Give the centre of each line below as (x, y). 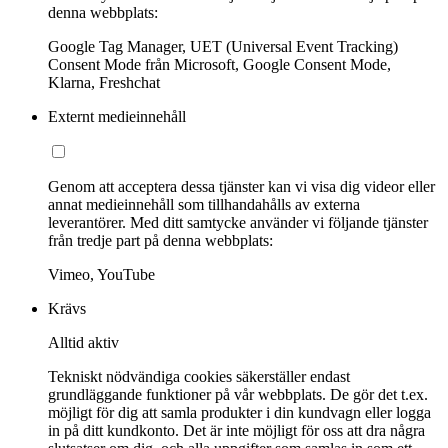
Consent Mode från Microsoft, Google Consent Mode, (219, 64)
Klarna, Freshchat (104, 82)
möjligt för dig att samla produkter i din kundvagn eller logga (239, 412)
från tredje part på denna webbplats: (160, 240)
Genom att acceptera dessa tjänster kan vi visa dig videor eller (241, 186)
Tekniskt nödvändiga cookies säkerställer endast (199, 376)
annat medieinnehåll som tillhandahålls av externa (204, 204)
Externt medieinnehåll (117, 116)
